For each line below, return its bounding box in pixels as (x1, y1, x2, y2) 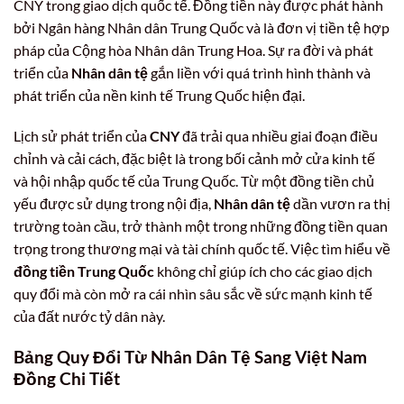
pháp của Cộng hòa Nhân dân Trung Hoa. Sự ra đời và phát (14, 41, 373, 59)
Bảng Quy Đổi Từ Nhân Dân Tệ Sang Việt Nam (14, 346, 367, 368)
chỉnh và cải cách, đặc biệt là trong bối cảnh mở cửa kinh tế (14, 150, 375, 168)
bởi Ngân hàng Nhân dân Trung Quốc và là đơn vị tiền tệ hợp (14, 18, 390, 36)
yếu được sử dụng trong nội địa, (14, 195, 214, 213)
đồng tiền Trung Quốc (14, 262, 154, 280)
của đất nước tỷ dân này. (14, 308, 165, 326)
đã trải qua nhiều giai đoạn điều (179, 127, 378, 145)
